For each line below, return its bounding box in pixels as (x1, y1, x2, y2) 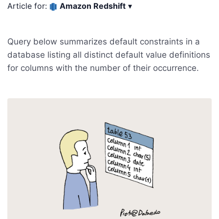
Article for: (7, 1, 49, 11)
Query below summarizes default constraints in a (7, 37, 200, 46)
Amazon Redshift (60, 1, 126, 11)
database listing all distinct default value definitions (7, 50, 210, 60)
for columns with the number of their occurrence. (7, 63, 199, 73)
